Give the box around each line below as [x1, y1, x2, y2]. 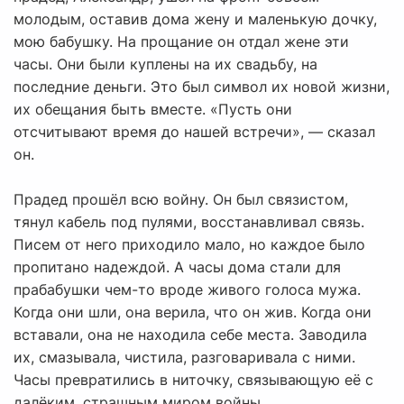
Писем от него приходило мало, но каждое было [14, 235, 365, 254]
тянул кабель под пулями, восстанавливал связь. [14, 213, 364, 232]
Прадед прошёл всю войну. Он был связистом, [14, 190, 348, 209]
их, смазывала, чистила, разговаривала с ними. [14, 348, 355, 367]
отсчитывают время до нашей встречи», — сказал [14, 123, 375, 142]
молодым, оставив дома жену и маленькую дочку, [14, 10, 377, 29]
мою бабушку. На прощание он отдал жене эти [14, 32, 349, 51]
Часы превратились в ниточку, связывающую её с [14, 371, 373, 390]
